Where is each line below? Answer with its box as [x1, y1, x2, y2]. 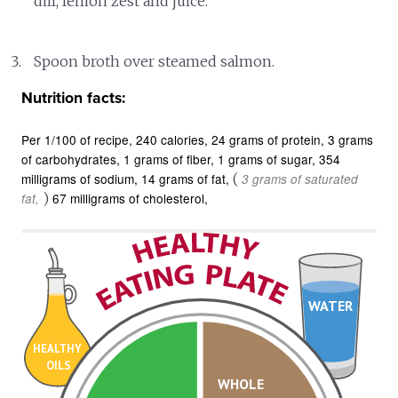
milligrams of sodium [21, 169, 135, 187]
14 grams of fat [141, 169, 227, 187]
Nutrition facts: [21, 88, 126, 107]
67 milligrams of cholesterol [52, 188, 205, 207]
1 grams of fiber [123, 149, 211, 168]
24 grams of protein [211, 130, 322, 148]
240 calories [136, 130, 205, 148]
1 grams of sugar [218, 149, 313, 168]
